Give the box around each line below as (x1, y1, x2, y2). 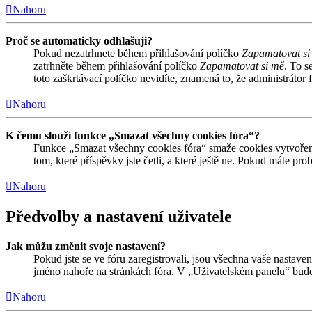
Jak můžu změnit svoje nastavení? (6, 240, 166, 252)
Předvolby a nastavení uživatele (6, 207, 232, 226)
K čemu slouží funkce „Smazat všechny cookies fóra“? (6, 129, 260, 141)
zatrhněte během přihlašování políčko (33, 59, 200, 72)
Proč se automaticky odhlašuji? (6, 34, 153, 47)
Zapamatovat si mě (200, 59, 284, 72)
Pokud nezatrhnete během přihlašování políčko (33, 47, 242, 59)
